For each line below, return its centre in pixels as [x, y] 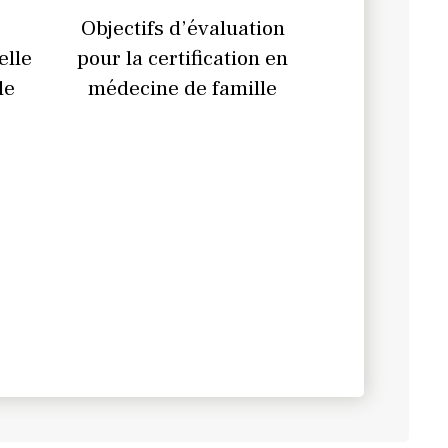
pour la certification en [183, 57]
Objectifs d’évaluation [182, 27]
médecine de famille [183, 87]
